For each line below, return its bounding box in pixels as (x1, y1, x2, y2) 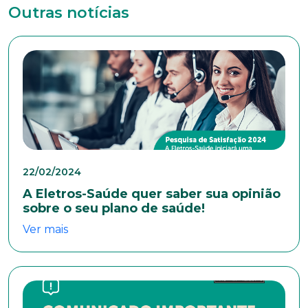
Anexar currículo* (21, 80, 100, 91)
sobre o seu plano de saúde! (23, 200, 205, 216)
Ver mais (23, 222, 68, 236)
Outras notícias (8, 3, 129, 22)
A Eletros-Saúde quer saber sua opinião (23, 186, 280, 201)
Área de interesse (21, 23, 99, 34)
